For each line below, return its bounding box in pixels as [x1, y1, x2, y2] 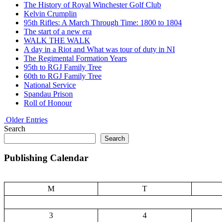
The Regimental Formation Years [24, 54, 127, 62]
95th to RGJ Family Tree [24, 62, 102, 71]
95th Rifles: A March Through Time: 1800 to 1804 [24, 18, 182, 27]
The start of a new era [24, 27, 92, 36]
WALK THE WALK [24, 36, 90, 45]
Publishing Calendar [4, 153, 88, 164]
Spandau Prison [24, 89, 73, 98]
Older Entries [6, 115, 48, 124]
